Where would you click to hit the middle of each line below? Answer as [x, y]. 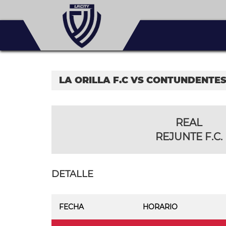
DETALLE [72, 174]
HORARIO [160, 207]
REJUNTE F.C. [189, 137]
